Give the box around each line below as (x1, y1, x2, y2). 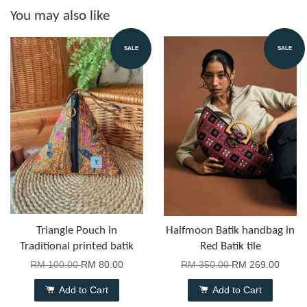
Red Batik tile (199, 240, 261, 252)
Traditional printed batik (20, 240, 134, 252)
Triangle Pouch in (36, 224, 117, 236)
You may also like (10, 8, 110, 23)
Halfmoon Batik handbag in (166, 224, 295, 236)
